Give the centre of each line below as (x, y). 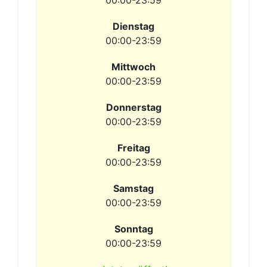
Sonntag (133, 229)
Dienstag (133, 26)
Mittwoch (133, 67)
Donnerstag (133, 107)
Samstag (133, 188)
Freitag (133, 148)
